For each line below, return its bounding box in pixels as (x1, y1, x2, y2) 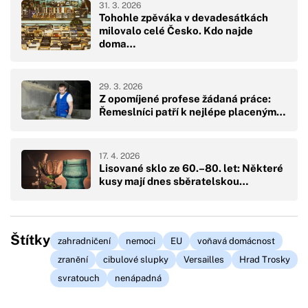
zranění (58, 254, 88, 265)
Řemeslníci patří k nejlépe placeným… (99, 106, 285, 118)
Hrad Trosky (239, 254, 290, 265)
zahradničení (58, 235, 111, 246)
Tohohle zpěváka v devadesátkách (99, 11, 268, 23)
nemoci (126, 235, 155, 246)
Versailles (184, 254, 224, 265)
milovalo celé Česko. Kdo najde (99, 24, 253, 36)
